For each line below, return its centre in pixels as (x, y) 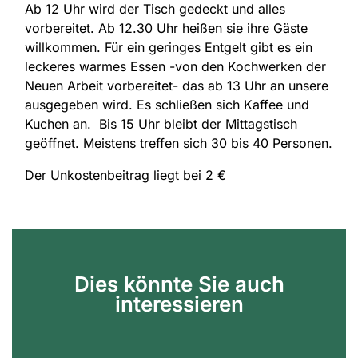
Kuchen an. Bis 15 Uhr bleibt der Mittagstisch (161, 124)
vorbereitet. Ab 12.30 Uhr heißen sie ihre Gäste (166, 28)
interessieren (179, 304)
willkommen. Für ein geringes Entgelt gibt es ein (169, 48)
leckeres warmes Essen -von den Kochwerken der (175, 67)
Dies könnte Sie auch (179, 284)
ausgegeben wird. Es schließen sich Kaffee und (167, 105)
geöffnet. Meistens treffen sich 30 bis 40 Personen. (179, 143)
